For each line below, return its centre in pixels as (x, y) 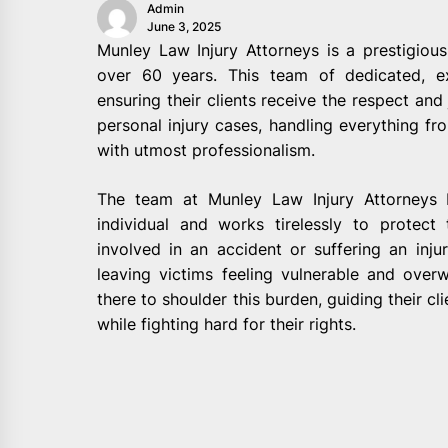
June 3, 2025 (184, 26)
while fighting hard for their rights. (226, 323)
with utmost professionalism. (206, 149)
